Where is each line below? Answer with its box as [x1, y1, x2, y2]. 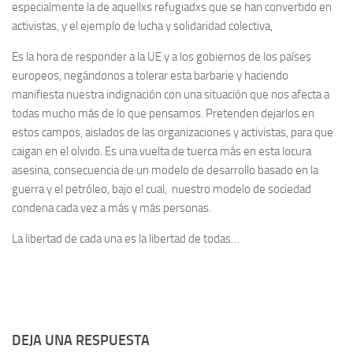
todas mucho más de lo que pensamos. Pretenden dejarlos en [12, 106, 314, 121]
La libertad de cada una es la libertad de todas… [12, 232, 240, 246]
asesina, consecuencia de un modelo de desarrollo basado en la [12, 163, 318, 177]
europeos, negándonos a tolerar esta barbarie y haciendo [12, 69, 288, 83]
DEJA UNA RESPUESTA [12, 332, 150, 349]
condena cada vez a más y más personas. [12, 201, 211, 215]
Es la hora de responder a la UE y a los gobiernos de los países [12, 50, 311, 64]
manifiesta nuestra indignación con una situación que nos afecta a [12, 87, 329, 102]
